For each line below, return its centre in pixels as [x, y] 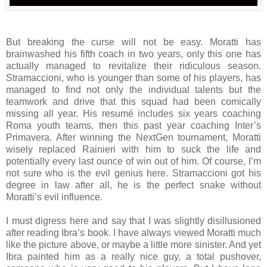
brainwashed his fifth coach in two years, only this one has [133, 54]
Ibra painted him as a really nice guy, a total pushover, [133, 256]
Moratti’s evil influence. [54, 197]
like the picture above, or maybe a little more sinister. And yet [133, 244]
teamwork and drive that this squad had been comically [133, 101]
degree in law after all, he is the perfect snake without [133, 185]
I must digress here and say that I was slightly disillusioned [133, 221]
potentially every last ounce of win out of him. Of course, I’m [133, 161]
